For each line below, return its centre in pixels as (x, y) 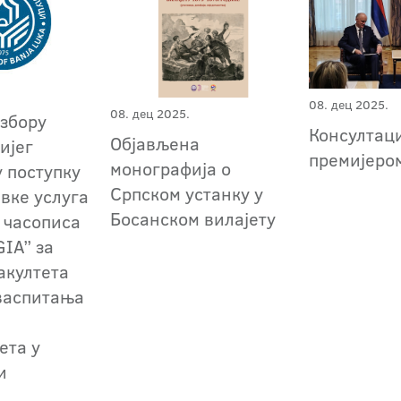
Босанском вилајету (193, 218)
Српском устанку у (187, 193)
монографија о (171, 168)
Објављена (155, 143)
